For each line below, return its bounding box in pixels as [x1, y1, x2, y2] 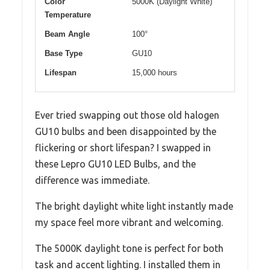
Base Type [45, 48, 83, 58]
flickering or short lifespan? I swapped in [35, 142, 211, 153]
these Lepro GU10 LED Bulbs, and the [35, 158, 196, 169]
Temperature [45, 10, 91, 19]
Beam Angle [45, 29, 90, 39]
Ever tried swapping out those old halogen [35, 109, 219, 121]
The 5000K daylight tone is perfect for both [35, 242, 224, 254]
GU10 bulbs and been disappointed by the [35, 125, 216, 137]
